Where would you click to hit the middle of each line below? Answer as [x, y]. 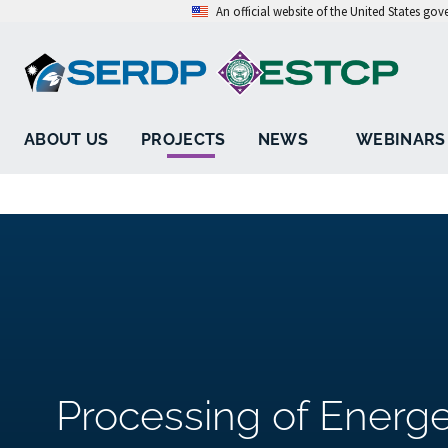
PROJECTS [183, 140]
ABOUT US [66, 140]
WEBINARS [401, 140]
